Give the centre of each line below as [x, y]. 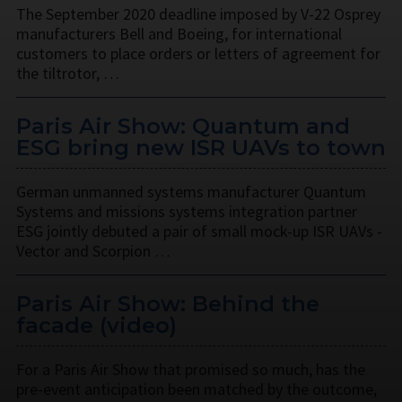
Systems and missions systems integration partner [187, 211]
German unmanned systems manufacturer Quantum [191, 191]
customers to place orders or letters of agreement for [198, 53]
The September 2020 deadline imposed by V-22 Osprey [198, 13]
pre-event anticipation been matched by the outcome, [197, 389]
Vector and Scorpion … [93, 250]
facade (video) [96, 325]
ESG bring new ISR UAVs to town [201, 147]
